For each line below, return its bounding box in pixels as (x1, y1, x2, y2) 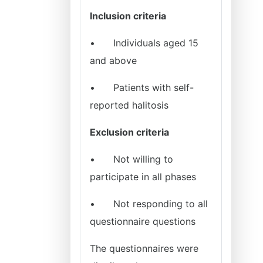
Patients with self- (113, 82, 194, 93)
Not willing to (113, 153, 173, 165)
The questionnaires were (90, 242, 198, 254)
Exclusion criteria (90, 126, 169, 138)
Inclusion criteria (90, 10, 166, 22)
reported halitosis (90, 99, 168, 111)
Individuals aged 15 (113, 37, 198, 49)
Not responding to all (113, 198, 208, 210)
